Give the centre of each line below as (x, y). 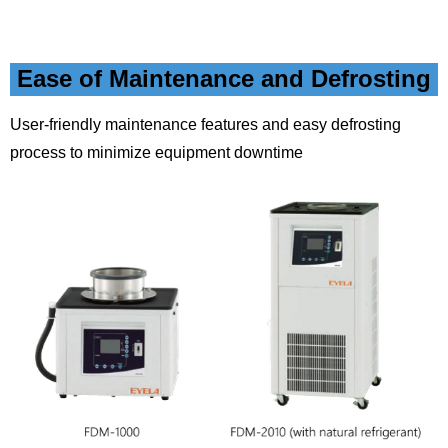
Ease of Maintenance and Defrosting (224, 78)
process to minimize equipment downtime (156, 152)
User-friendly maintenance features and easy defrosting (205, 124)
